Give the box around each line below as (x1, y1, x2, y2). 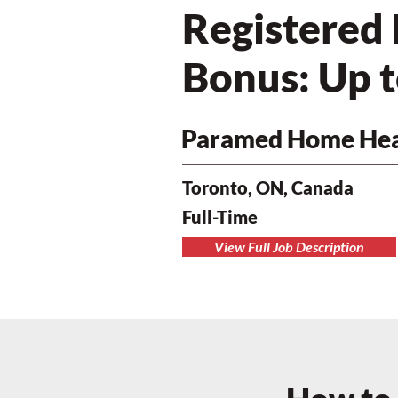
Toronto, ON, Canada (182, 177, 354, 198)
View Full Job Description (214, 238, 364, 255)
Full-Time (182, 206, 258, 227)
